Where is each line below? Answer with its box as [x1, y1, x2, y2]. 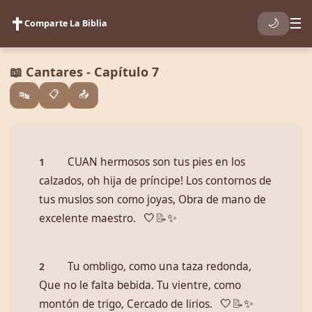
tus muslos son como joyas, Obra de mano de [39, 192, 266, 207]
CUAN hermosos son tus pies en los [68, 155, 245, 169]
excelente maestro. [39, 211, 136, 226]
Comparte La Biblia [24, 17, 107, 29]
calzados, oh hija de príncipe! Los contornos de [39, 173, 272, 188]
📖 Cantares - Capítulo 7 [10, 63, 159, 80]
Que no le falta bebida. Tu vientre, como [39, 278, 241, 292]
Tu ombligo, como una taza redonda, [68, 259, 251, 274]
